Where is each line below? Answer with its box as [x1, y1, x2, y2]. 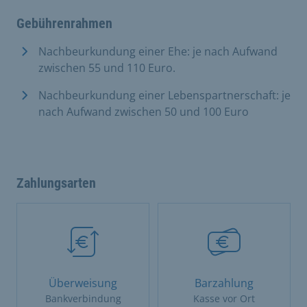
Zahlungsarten [16, 174, 96, 191]
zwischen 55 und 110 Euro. [38, 60, 175, 75]
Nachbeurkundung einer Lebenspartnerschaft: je [38, 87, 291, 103]
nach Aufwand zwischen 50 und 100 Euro [38, 103, 249, 119]
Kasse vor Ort [193, 291, 255, 305]
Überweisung [49, 275, 117, 291]
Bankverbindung [45, 291, 121, 305]
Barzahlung [195, 275, 254, 291]
